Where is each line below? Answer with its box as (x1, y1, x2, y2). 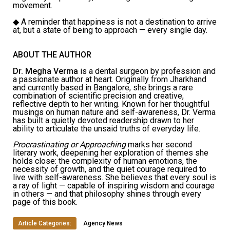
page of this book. (13, 197, 78, 207)
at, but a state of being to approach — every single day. (13, 25, 207, 35)
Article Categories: (18, 220, 71, 227)
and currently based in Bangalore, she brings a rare (13, 82, 193, 92)
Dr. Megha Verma (13, 66, 80, 76)
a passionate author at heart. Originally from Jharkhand (13, 74, 206, 84)
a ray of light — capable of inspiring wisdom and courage (13, 181, 215, 191)
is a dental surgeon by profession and (80, 66, 216, 76)
